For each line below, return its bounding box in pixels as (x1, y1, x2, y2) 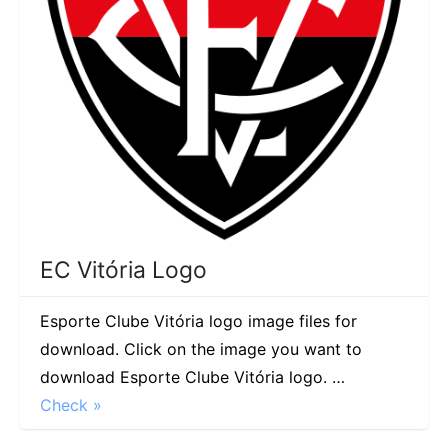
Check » (40, 395, 102, 415)
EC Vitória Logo (40, 256, 207, 284)
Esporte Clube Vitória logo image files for (40, 311, 357, 331)
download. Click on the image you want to (40, 339, 362, 359)
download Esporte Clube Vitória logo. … (40, 367, 345, 387)
